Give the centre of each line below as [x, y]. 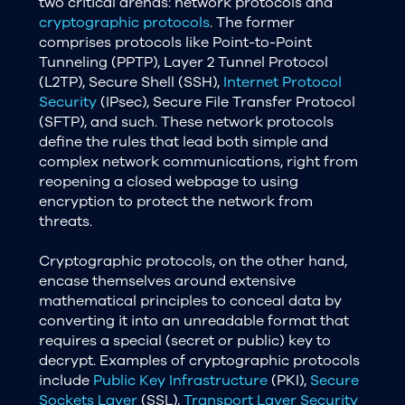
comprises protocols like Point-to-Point [175, 42]
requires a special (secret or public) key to [184, 340]
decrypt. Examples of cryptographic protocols [199, 360]
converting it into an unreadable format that [193, 320]
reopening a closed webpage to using [168, 181]
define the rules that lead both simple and [183, 141]
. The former [252, 22]
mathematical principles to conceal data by [190, 301]
